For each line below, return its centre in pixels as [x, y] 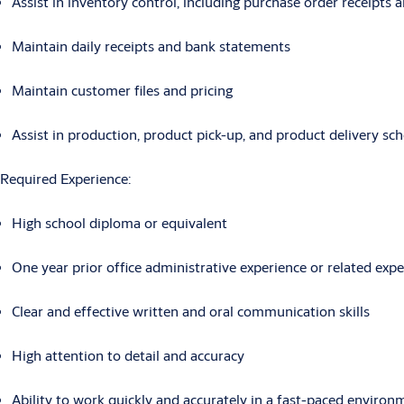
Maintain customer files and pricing [122, 90]
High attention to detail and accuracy [128, 355]
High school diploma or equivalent [119, 223]
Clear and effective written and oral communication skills [190, 311]
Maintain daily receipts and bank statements [151, 46]
